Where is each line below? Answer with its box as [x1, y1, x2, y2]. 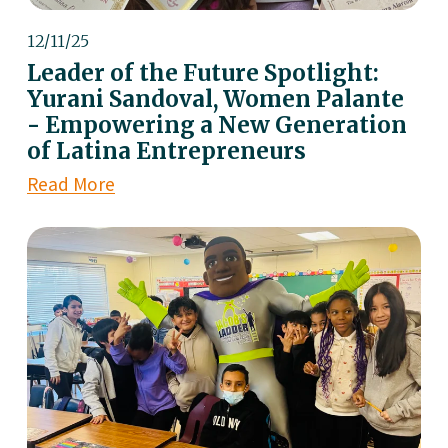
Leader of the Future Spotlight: [26, 59, 379, 88]
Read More [26, 172, 115, 197]
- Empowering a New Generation [26, 111, 407, 140]
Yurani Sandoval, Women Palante [26, 85, 404, 114]
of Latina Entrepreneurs [26, 137, 306, 166]
